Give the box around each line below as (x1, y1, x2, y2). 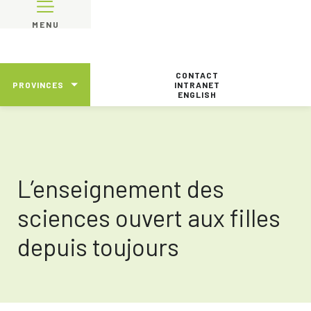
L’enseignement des (17, 174, 224, 203)
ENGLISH (178, 90, 217, 99)
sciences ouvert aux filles (17, 203, 280, 232)
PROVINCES (12, 80, 64, 90)
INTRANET (174, 80, 220, 90)
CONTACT (176, 70, 219, 80)
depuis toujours (17, 232, 179, 261)
